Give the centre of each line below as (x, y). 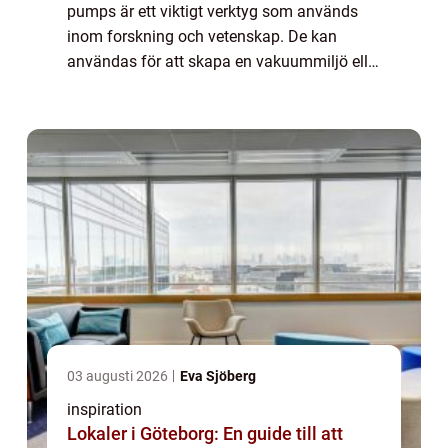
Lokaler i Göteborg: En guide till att (205, 433)
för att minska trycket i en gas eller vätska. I (219, 86)
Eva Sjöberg (218, 375)
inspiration (104, 409)
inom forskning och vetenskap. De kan (202, 36)
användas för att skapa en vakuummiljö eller (224, 61)
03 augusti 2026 (119, 375)
